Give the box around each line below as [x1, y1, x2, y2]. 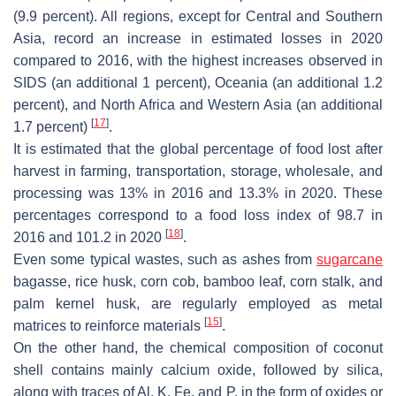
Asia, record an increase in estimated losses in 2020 [13, 30, 383, 46]
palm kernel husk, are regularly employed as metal [13, 295, 383, 311]
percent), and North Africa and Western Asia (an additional [13, 96, 383, 112]
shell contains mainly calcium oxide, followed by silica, [13, 362, 383, 377]
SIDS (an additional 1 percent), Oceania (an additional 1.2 [13, 74, 383, 90]
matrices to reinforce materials [13, 317, 204, 333]
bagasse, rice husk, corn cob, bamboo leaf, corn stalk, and [13, 273, 383, 289]
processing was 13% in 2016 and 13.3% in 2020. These [13, 185, 383, 201]
